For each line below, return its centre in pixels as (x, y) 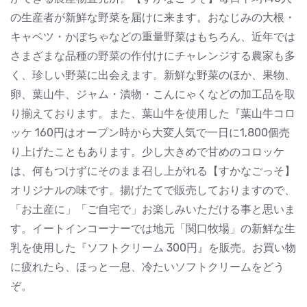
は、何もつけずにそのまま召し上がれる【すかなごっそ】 (153, 171)
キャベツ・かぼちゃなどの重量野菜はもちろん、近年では (153, 36)
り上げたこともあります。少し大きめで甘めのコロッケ (147, 151)
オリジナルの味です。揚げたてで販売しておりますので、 (153, 190)
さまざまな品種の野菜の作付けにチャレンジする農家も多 (153, 56)
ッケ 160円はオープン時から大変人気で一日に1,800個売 (150, 132)
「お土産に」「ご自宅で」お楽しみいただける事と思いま (153, 209)
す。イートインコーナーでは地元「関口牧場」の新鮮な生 (153, 228)
